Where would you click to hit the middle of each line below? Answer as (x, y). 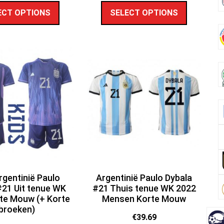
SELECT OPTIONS (144, 12)
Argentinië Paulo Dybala (144, 178)
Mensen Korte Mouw (144, 199)
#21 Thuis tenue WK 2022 (144, 188)
